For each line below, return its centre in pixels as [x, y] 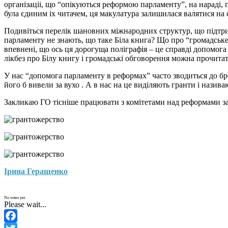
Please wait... [25, 205]
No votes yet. [15, 198]
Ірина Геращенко [36, 172]
